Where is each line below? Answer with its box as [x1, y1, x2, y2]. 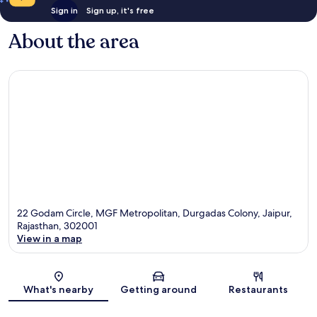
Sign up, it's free [86, 4, 154, 16]
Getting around [120, 283, 197, 296]
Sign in [50, 4, 78, 16]
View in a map [17, 232, 82, 246]
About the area [8, 28, 139, 55]
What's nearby [23, 283, 94, 296]
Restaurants [229, 283, 289, 296]
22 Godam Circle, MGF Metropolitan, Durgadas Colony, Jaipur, [17, 207, 292, 220]
